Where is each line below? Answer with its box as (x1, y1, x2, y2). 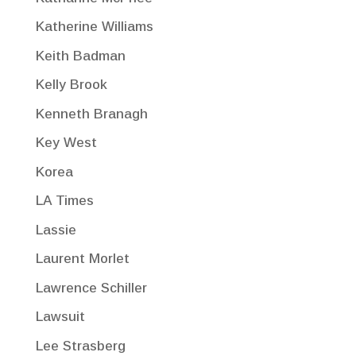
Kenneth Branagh (35, 106, 148, 122)
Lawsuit (35, 309, 85, 324)
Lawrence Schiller (35, 280, 147, 296)
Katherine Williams (35, 19, 153, 34)
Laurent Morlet (35, 251, 130, 266)
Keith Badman (35, 48, 126, 64)
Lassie (35, 222, 76, 238)
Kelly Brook (35, 77, 107, 92)
